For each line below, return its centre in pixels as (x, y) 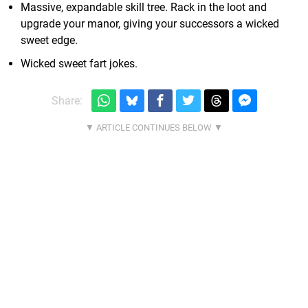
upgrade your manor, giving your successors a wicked (150, 24)
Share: (67, 101)
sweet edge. (49, 41)
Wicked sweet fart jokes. (79, 64)
